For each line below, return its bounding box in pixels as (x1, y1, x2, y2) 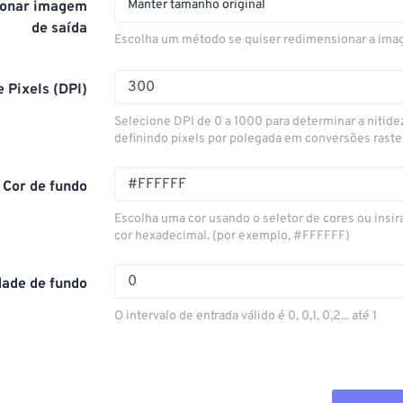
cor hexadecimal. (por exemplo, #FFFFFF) (114, 228, 351, 244)
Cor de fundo (3, 178, 88, 196)
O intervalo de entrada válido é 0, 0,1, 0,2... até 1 (114, 309, 378, 324)
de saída (31, 20, 88, 38)
